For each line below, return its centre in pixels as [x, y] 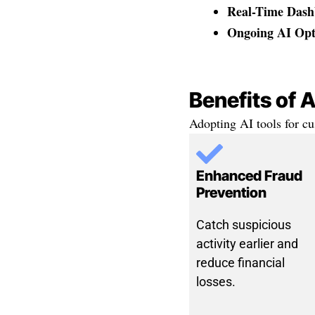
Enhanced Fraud [249, 176]
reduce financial [240, 263]
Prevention [231, 193]
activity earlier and [247, 244]
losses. [216, 282]
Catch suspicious [243, 225]
